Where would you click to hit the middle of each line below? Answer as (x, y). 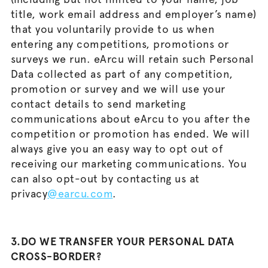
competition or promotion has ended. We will (130, 134)
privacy (29, 194)
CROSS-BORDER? (56, 256)
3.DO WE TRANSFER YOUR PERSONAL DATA (122, 241)
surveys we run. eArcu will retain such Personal (132, 59)
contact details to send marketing (98, 104)
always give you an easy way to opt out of (117, 149)
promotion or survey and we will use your (118, 89)
